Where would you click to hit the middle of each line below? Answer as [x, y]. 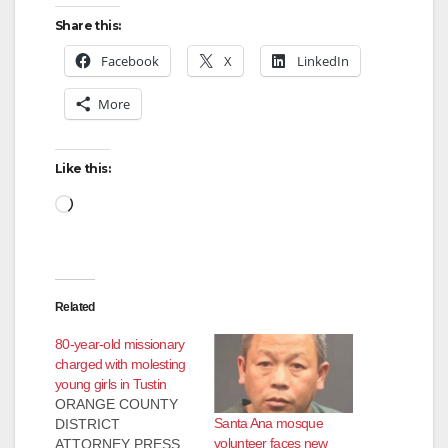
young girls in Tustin [111, 383]
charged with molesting [120, 363]
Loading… [113, 201]
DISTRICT [87, 423]
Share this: [88, 25]
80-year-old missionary [120, 343]
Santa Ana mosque [268, 423]
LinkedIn [323, 60]
